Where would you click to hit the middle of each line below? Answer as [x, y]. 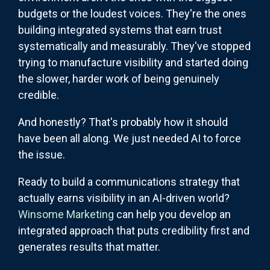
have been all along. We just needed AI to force [130, 138]
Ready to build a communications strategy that [129, 181]
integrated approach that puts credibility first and [134, 230]
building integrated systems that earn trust [120, 30]
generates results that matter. [89, 246]
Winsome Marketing [66, 214]
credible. [39, 95]
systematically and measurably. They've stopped [134, 46]
